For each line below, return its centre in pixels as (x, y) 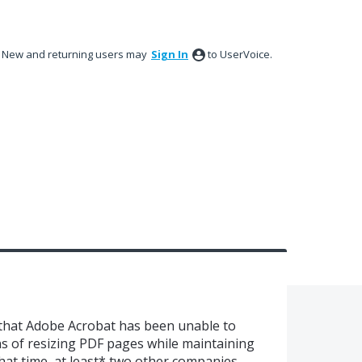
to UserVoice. (240, 54)
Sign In (170, 54)
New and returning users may (76, 54)
